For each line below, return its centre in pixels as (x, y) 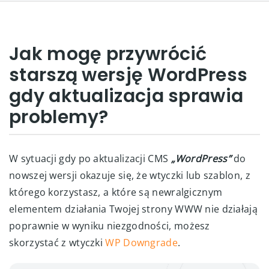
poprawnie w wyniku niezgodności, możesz (110, 226)
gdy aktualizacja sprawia (126, 96)
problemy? (59, 117)
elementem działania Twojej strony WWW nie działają (134, 209)
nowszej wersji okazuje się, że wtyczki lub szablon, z (130, 175)
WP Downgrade (141, 243)
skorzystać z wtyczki (57, 243)
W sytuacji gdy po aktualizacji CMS (90, 159)
